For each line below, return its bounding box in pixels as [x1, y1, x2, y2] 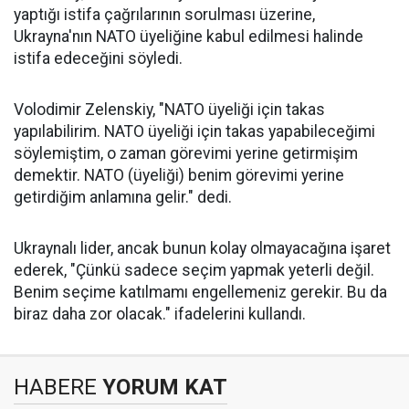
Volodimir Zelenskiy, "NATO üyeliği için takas [14, 100, 325, 120]
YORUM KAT [97, 374, 227, 401]
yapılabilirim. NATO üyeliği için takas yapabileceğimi [14, 122, 375, 142]
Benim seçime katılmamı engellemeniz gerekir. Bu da [14, 283, 387, 302]
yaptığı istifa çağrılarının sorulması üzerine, [14, 5, 315, 25]
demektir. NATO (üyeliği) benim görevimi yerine [14, 166, 344, 185]
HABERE [14, 374, 97, 401]
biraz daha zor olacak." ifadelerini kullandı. [14, 305, 306, 324]
